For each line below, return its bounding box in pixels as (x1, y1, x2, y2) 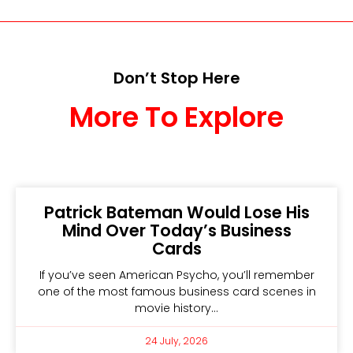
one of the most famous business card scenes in (37, 283, 316, 299)
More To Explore (69, 97, 284, 136)
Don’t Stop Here (113, 66, 240, 89)
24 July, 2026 (145, 333, 208, 347)
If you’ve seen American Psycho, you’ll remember (39, 266, 314, 283)
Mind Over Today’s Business (61, 218, 292, 242)
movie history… (135, 299, 218, 316)
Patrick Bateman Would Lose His (43, 200, 310, 224)
